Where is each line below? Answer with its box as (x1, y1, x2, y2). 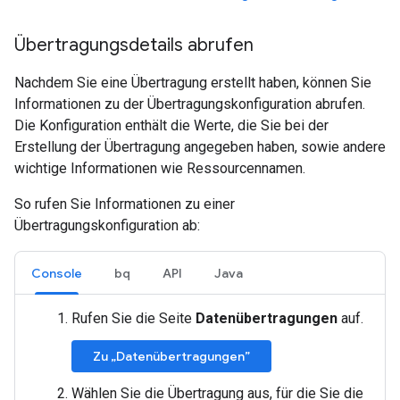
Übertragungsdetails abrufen (14, 34, 254, 56)
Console (31, 265, 82, 281)
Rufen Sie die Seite (71, 310, 196, 327)
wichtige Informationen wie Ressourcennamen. (14, 160, 305, 177)
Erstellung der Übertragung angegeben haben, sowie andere (14, 138, 386, 155)
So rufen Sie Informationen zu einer (14, 196, 235, 212)
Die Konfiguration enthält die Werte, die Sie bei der (14, 117, 329, 134)
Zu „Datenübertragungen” (93, 348, 250, 364)
